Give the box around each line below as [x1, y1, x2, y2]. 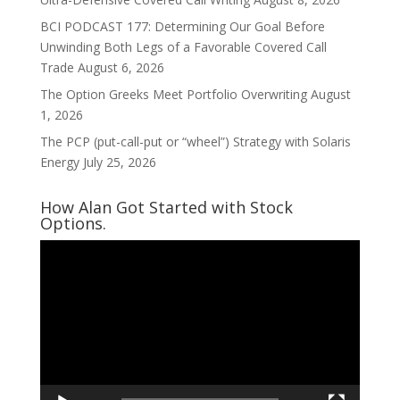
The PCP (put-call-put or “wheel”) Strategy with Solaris [39, 133, 351, 150]
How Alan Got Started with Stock [39, 196, 293, 218]
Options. [39, 212, 106, 234]
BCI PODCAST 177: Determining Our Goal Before [39, 18, 325, 35]
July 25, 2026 [82, 154, 156, 171]
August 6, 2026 [77, 59, 164, 76]
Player [38, 262, 75, 279]
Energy [39, 154, 79, 171]
